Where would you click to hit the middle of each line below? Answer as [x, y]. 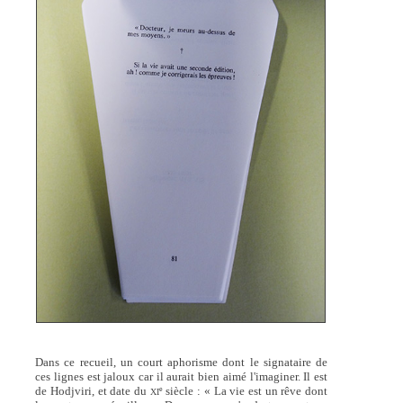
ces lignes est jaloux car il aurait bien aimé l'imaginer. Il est [182, 377]
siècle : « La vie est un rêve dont [245, 391]
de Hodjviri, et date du [93, 391]
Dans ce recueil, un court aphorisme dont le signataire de [182, 363]
